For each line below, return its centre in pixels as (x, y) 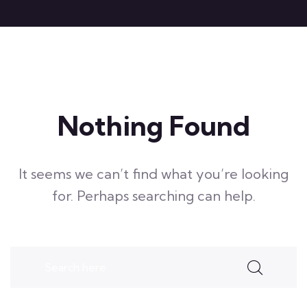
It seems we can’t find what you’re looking (153, 174)
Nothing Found (153, 126)
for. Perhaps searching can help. (153, 196)
